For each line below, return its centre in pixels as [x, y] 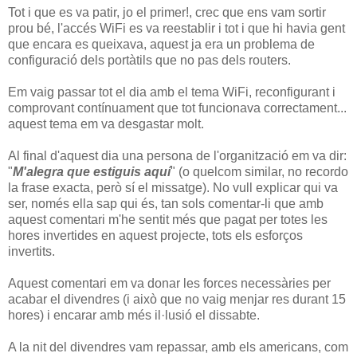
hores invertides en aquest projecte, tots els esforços [155, 235]
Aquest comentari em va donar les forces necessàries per [169, 283]
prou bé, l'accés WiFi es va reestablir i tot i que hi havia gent [177, 28]
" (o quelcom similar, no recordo [259, 171]
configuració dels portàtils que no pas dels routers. [149, 60]
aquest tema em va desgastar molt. [106, 124]
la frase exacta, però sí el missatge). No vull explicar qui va [173, 187]
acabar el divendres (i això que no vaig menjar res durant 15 [177, 299]
